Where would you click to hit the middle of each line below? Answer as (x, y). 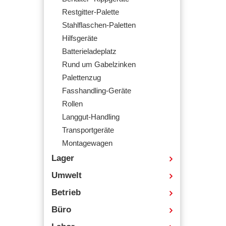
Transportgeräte (88, 130)
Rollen (72, 104)
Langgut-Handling (91, 117)
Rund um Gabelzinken (99, 65)
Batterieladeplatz (89, 51)
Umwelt (67, 175)
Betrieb (66, 192)
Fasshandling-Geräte (97, 91)
